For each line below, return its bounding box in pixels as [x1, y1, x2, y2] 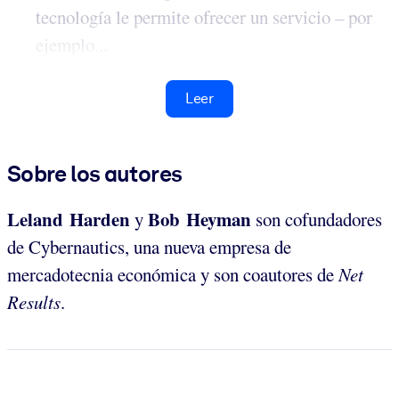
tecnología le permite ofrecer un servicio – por [36, 4, 372, 30]
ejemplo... [36, 32, 108, 58]
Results [7, 289, 61, 315]
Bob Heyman [148, 206, 251, 233]
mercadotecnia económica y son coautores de [7, 262, 338, 288]
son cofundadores [251, 207, 382, 232]
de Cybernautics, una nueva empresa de [7, 234, 291, 260]
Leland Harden [7, 206, 130, 233]
